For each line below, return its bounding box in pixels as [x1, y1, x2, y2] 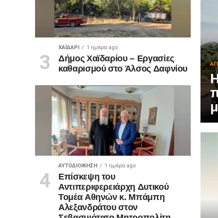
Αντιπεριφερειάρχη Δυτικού [58, 180, 169, 192]
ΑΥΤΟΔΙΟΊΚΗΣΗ [58, 163, 97, 169]
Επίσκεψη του [58, 169, 115, 182]
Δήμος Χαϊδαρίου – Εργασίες [58, 51, 174, 64]
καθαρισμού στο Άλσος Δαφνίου [58, 61, 188, 74]
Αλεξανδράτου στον [58, 200, 138, 213]
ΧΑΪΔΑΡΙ [58, 44, 79, 51]
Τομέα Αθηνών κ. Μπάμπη [58, 190, 165, 202]
